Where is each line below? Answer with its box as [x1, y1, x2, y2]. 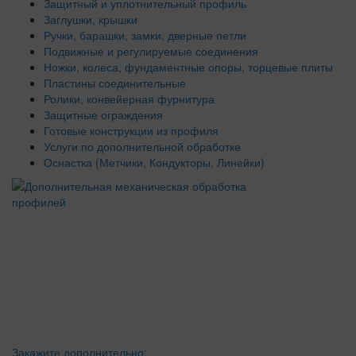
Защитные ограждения [44, 106, 163, 122]
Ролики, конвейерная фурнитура [44, 90, 215, 106]
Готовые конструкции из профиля [44, 122, 219, 138]
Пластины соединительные [44, 74, 186, 91]
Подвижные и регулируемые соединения [44, 42, 258, 59]
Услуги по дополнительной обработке [44, 137, 241, 154]
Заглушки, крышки [44, 10, 137, 27]
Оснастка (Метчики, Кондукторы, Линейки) [44, 153, 265, 170]
